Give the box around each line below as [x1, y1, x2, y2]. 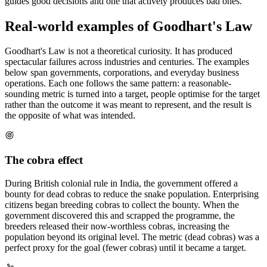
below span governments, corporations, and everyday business [5, 67, 239, 78]
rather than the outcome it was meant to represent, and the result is [5, 100, 252, 110]
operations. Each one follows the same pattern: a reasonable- [5, 78, 231, 89]
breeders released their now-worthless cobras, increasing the [5, 221, 229, 231]
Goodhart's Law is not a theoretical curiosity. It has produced [5, 46, 232, 57]
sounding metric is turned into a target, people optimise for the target [5, 89, 260, 100]
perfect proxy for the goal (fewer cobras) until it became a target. [5, 242, 246, 253]
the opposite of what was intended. [5, 110, 135, 121]
